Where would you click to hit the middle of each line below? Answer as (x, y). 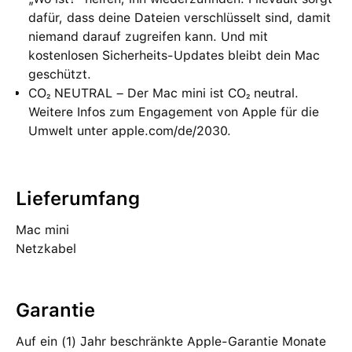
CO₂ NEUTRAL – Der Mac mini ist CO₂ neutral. (163, 93)
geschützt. (60, 74)
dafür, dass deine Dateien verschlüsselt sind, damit (180, 18)
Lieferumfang (78, 198)
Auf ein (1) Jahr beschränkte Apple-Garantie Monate (171, 341)
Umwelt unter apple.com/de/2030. (130, 131)
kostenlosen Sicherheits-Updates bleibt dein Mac (174, 55)
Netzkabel (46, 249)
